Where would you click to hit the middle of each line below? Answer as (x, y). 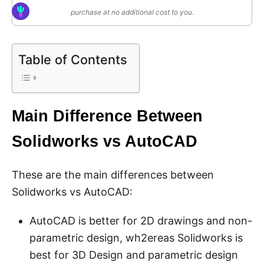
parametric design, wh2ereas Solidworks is (136, 238)
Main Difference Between (107, 116)
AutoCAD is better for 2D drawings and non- (141, 221)
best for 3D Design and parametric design (134, 255)
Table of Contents (73, 59)
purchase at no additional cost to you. (132, 12)
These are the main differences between (113, 175)
